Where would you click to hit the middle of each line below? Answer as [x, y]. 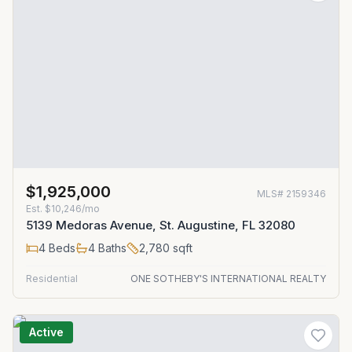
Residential [52, 279]
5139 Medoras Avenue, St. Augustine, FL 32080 [161, 225]
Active [46, 332]
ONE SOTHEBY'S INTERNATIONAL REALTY [228, 279]
